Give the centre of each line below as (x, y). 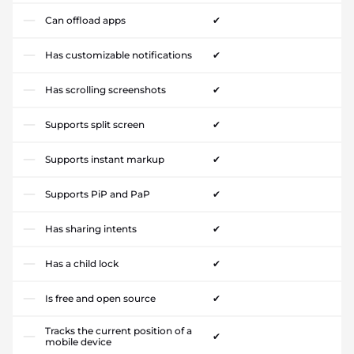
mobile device (78, 342)
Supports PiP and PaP (98, 194)
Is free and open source (100, 298)
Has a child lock (82, 264)
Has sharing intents (91, 229)
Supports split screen (95, 124)
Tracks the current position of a (119, 331)
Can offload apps (85, 20)
